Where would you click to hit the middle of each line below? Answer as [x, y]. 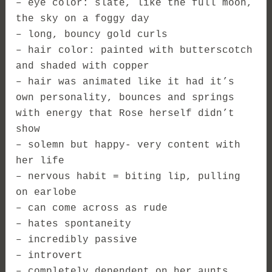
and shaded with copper [83, 66]
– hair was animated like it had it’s [125, 82]
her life [43, 161]
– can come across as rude [92, 209]
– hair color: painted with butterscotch [134, 51]
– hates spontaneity [74, 224]
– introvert [49, 256]
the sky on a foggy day [83, 19]
